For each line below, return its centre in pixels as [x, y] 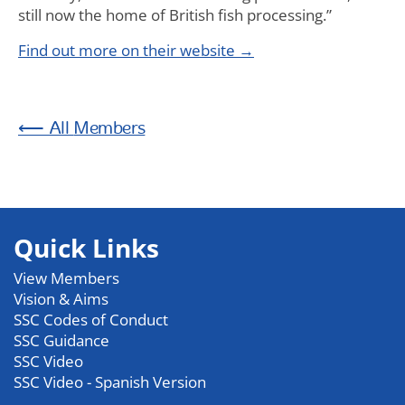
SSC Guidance [61, 340]
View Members [66, 278]
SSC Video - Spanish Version [110, 382]
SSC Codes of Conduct [91, 320]
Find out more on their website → [136, 50]
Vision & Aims [61, 299]
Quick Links [86, 248]
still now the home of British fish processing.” [175, 15]
